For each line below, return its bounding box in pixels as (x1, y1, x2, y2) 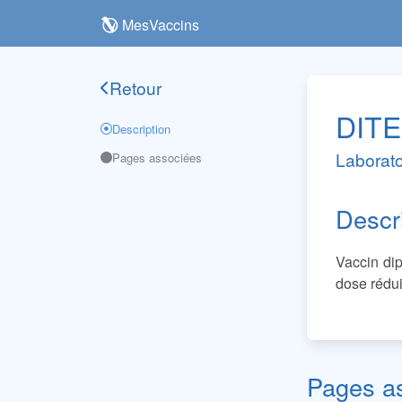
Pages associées (112, 149, 202, 167)
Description (112, 120, 170, 138)
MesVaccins (122, 14, 199, 35)
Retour (109, 75, 162, 100)
